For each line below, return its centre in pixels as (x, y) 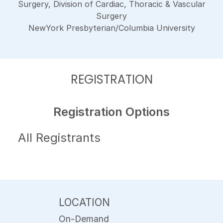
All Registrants (59, 137)
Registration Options (111, 111)
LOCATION (84, 202)
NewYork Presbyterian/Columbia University (111, 28)
